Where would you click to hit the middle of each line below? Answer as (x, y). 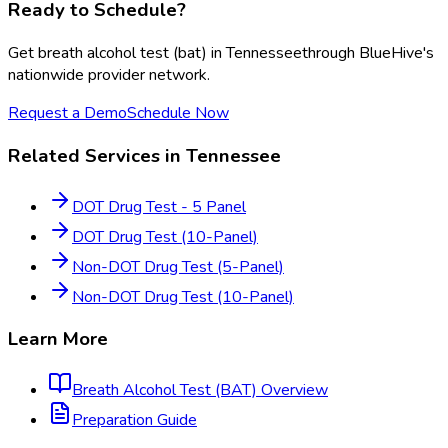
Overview (292, 390)
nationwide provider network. (109, 75)
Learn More (58, 339)
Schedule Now (178, 113)
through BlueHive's (368, 53)
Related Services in (97, 155)
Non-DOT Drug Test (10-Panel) (183, 296)
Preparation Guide (134, 420)
